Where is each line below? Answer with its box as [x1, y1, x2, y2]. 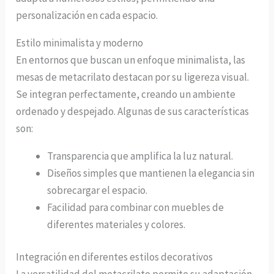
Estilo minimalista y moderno [16, 35, 144, 50]
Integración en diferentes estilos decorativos [16, 250, 213, 264]
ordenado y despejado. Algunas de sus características [16, 104, 250, 118]
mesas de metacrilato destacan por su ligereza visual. [16, 70, 250, 84]
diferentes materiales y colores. [47, 217, 186, 231]
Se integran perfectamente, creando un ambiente [16, 87, 236, 101]
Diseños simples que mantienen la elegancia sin [47, 166, 255, 180]
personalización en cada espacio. [16, 8, 158, 22]
